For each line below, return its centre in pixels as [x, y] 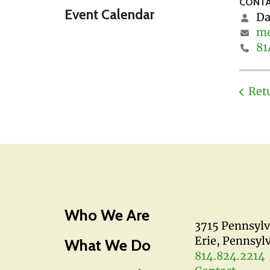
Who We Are [107, 215]
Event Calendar [109, 14]
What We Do [108, 245]
